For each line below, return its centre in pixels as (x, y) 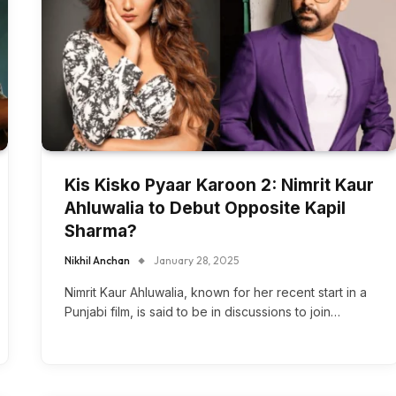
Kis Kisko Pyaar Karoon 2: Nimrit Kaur (219, 185)
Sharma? (101, 231)
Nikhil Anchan (97, 260)
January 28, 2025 (196, 260)
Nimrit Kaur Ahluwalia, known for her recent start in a (216, 292)
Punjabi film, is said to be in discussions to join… (202, 311)
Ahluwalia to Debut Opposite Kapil (205, 208)
